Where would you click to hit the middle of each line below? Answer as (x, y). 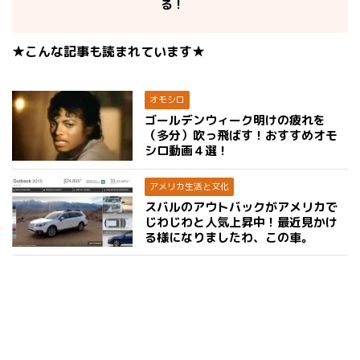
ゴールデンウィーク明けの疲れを (235, 120)
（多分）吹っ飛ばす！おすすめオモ (241, 135)
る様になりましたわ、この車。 (229, 237)
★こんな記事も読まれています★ (108, 51)
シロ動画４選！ (187, 151)
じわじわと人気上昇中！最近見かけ (241, 222)
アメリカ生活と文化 (189, 186)
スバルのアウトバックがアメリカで (241, 207)
